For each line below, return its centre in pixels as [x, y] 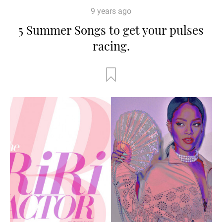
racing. [111, 45]
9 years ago [111, 11]
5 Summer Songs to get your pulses [111, 29]
